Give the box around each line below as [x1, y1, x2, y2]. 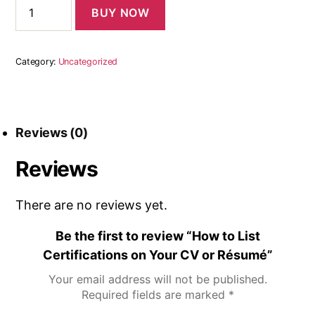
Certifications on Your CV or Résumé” [42, 247, 273, 262]
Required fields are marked [81, 287, 229, 302]
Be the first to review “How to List [55, 228, 260, 243]
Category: [15, 56, 58, 67]
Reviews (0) [15, 124, 88, 140]
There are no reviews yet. [15, 197, 168, 212]
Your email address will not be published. [48, 271, 267, 286]
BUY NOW [91, 5, 150, 20]
